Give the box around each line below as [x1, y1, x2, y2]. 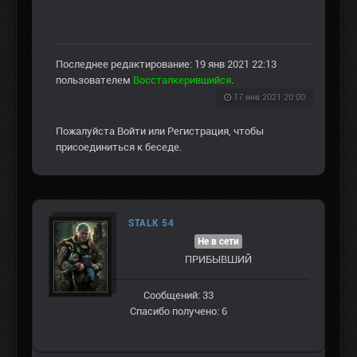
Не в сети [198, 235, 239, 247]
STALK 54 [128, 217, 174, 229]
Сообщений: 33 [143, 288, 214, 301]
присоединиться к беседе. [56, 140, 182, 153]
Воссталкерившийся [133, 73, 231, 86]
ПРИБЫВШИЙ [185, 253, 252, 265]
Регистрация [167, 124, 229, 137]
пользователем [56, 73, 133, 86]
